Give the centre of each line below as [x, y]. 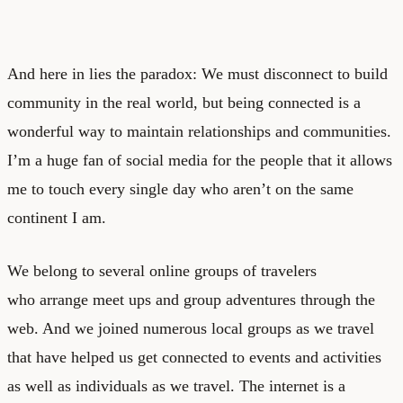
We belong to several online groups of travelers [162, 270]
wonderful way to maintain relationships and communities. [199, 131]
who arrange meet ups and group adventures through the [191, 299]
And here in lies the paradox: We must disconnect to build [197, 73]
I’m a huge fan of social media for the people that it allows [200, 160]
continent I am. [57, 217]
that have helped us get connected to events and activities [194, 357]
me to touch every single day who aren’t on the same [180, 188]
